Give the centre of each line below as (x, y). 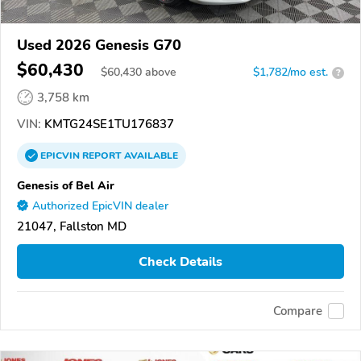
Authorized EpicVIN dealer (100, 206)
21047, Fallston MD (72, 227)
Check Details (180, 261)
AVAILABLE (150, 156)
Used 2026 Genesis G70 (99, 46)
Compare (298, 311)
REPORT (102, 156)
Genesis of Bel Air (66, 186)
